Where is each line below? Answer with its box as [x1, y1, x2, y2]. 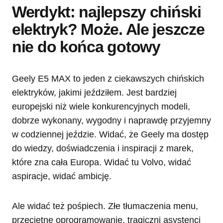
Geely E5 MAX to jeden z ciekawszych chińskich [12, 73, 204, 84]
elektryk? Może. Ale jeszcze [12, 20, 205, 38]
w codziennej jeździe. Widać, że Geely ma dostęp [12, 129, 209, 139]
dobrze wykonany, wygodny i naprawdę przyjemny [12, 115, 211, 125]
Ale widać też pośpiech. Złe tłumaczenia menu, [12, 201, 198, 211]
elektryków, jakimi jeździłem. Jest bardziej [12, 87, 177, 98]
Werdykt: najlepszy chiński [12, 2, 201, 21]
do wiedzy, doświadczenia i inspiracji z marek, [12, 143, 194, 153]
